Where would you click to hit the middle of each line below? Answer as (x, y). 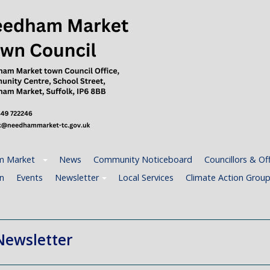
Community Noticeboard (143, 159)
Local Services (146, 177)
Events (30, 177)
